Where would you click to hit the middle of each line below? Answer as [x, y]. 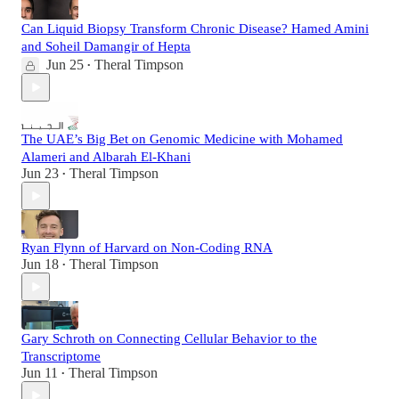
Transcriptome [61, 357]
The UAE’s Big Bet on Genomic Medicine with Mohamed [182, 139]
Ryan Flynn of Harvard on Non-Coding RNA [147, 248]
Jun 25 [65, 65]
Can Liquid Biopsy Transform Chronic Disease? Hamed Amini [195, 29]
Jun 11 [40, 373]
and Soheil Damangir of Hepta [106, 47]
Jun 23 [40, 174]
